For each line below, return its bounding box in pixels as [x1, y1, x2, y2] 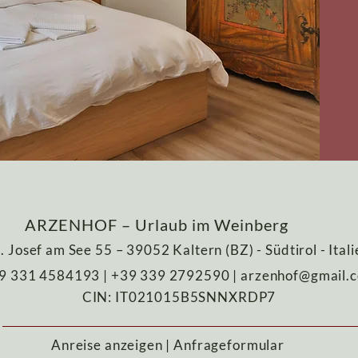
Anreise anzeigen [51, 336, 163, 353]
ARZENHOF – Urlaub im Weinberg [25, 215, 288, 234]
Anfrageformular [173, 336, 284, 353]
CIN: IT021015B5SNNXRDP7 [82, 288, 276, 305]
